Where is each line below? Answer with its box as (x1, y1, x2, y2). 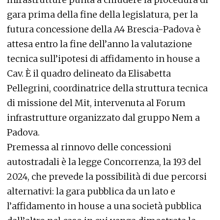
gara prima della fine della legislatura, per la (7, 9, 198, 20)
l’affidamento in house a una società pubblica (7, 200, 201, 212)
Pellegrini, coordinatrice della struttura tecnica (7, 82, 208, 94)
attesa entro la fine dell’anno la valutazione (7, 38, 192, 50)
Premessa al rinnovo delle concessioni (7, 141, 171, 153)
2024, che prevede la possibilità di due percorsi (7, 171, 207, 182)
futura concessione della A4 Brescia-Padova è (7, 24, 201, 35)
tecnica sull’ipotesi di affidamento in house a (7, 53, 200, 64)
